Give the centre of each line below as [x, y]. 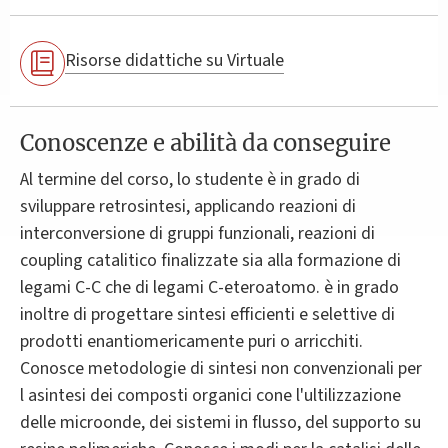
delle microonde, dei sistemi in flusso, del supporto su [220, 422]
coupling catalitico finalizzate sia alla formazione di [210, 260]
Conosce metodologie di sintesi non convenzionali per [221, 368]
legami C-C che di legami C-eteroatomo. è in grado [209, 287]
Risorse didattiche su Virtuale [174, 61]
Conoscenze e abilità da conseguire [205, 142]
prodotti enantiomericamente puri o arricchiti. [191, 341]
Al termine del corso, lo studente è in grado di [190, 179]
